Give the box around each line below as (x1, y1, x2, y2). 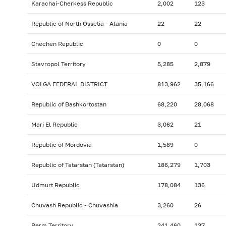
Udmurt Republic (31, 181, 80, 189)
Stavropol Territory (31, 60, 86, 68)
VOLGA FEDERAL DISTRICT (31, 80, 107, 88)
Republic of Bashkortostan (31, 100, 106, 108)
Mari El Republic (31, 121, 78, 129)
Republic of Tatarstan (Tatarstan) (31, 161, 124, 169)
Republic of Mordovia (31, 141, 92, 149)
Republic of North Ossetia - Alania (31, 20, 128, 28)
